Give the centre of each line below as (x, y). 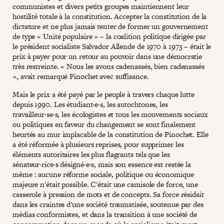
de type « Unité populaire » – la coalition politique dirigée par (109, 36)
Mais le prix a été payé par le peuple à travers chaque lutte (103, 94)
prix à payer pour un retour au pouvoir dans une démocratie (107, 56)
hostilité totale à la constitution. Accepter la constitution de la (110, 16)
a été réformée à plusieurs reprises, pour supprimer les (98, 144)
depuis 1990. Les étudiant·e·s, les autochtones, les (90, 104)
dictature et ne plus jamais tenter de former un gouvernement (110, 26)
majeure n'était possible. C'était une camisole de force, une (105, 184)
